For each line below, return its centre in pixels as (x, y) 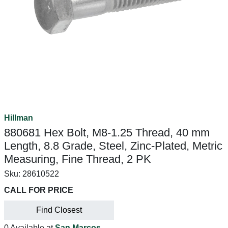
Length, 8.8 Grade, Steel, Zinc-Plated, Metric (113, 146)
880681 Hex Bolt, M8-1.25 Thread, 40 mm (107, 133)
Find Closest (59, 210)
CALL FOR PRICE (39, 190)
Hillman (19, 118)
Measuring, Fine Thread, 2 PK (78, 159)
